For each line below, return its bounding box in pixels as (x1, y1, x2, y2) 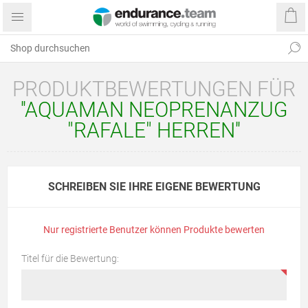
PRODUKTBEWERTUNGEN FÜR (12, 77, 296, 101)
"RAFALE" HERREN (67, 118, 235, 142)
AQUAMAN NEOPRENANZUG (24, 98, 288, 122)
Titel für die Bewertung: (21, 253, 119, 264)
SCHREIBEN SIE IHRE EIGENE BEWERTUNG (47, 180, 261, 193)
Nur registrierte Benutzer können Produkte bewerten (43, 224, 265, 235)
